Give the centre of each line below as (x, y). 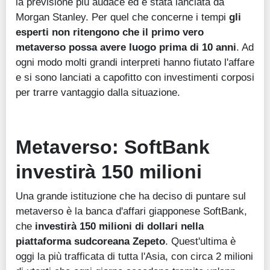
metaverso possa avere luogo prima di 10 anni (126, 47)
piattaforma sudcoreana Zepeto (90, 241)
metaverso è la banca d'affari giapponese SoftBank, (131, 211)
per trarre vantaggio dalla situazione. (98, 93)
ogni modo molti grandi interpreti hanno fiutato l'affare (135, 62)
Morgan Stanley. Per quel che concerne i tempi (122, 17)
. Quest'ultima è (200, 241)
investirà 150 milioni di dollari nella (118, 226)
